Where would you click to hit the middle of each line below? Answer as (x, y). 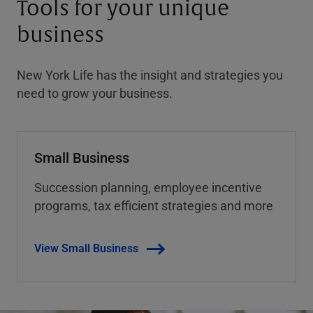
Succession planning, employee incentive (148, 187)
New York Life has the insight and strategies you (150, 74)
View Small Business (86, 247)
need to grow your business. (95, 93)
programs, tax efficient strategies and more (154, 205)
